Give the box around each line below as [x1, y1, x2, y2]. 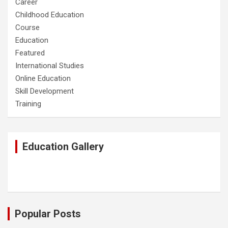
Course [15, 23, 40, 33]
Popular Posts [15, 208, 81, 220]
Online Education [15, 74, 71, 83]
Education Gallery [22, 140, 104, 153]
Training [15, 99, 41, 109]
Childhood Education [15, 10, 84, 20]
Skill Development [15, 87, 74, 96]
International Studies [15, 61, 84, 71]
